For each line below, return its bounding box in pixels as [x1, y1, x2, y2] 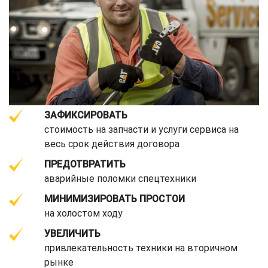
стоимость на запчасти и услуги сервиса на [44, 123, 239, 135]
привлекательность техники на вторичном [44, 242, 237, 254]
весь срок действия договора [44, 138, 179, 150]
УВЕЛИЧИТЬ [44, 227, 100, 239]
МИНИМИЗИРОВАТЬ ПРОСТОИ [44, 193, 185, 205]
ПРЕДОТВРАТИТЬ [44, 158, 126, 170]
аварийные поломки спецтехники [44, 172, 196, 184]
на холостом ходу [44, 207, 123, 219]
